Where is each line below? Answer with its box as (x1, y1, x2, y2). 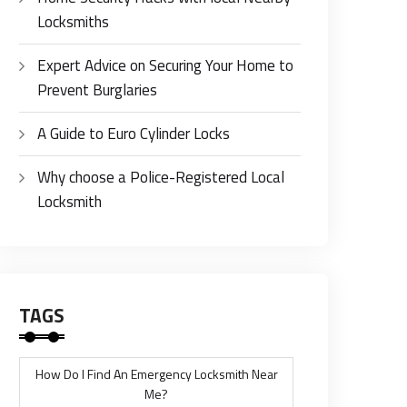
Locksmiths (37, 10, 109, 34)
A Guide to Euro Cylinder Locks (37, 122, 230, 145)
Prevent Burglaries (37, 78, 157, 102)
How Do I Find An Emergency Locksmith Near (35, 364, 278, 383)
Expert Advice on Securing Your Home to (37, 54, 293, 77)
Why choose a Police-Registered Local (37, 165, 284, 189)
